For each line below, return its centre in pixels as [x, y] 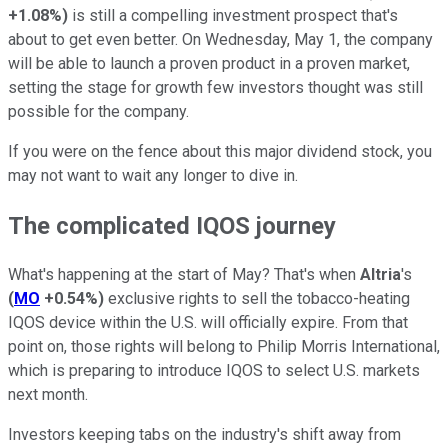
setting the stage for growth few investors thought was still [215, 87]
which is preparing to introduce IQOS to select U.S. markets [214, 371]
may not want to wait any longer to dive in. [153, 175]
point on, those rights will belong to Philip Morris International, [224, 347]
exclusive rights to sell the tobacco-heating [257, 299]
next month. [48, 395]
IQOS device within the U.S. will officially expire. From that [208, 323]
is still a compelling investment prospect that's [233, 15]
